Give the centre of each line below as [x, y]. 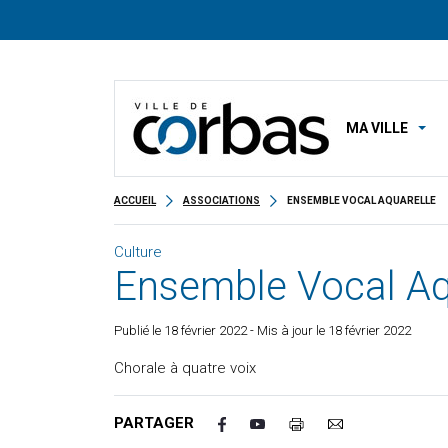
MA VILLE [377, 128]
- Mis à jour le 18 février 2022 [329, 330]
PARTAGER [154, 423]
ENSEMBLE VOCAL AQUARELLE [361, 200]
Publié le [139, 330]
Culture [138, 252]
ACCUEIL [135, 200]
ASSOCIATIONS [221, 200]
